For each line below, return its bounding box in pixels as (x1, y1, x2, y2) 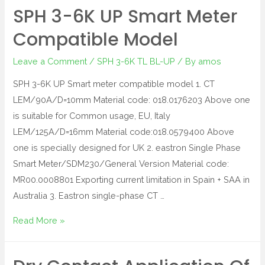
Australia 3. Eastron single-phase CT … (13, 190, 165, 201)
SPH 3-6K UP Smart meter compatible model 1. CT (13, 79, 215, 89)
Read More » (13, 215, 66, 226)
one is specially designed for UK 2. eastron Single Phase (13, 143, 241, 153)
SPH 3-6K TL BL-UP (97, 56, 176, 66)
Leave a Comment (13, 56, 88, 66)
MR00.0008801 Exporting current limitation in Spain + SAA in (13, 174, 250, 185)
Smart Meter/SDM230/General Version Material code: (13, 159, 230, 169)
